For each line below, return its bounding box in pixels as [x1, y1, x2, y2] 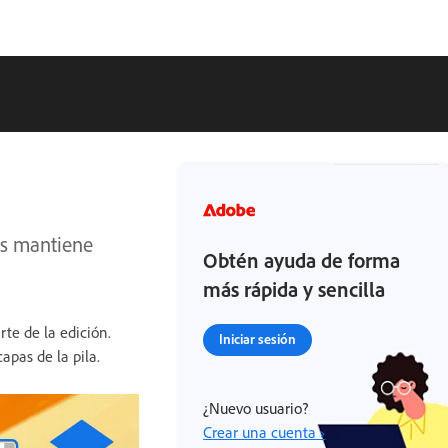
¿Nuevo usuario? [203, 398, 309, 418]
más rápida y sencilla [203, 276, 386, 302]
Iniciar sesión [219, 330, 297, 347]
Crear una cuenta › [203, 422, 326, 442]
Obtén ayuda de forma [203, 247, 401, 273]
